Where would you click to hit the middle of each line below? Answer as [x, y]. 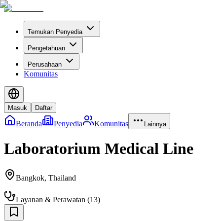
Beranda [29, 124]
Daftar [44, 108]
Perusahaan [45, 64]
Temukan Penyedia [55, 32]
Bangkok [30, 178]
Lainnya [155, 124]
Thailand [62, 178]
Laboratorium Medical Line [99, 149]
